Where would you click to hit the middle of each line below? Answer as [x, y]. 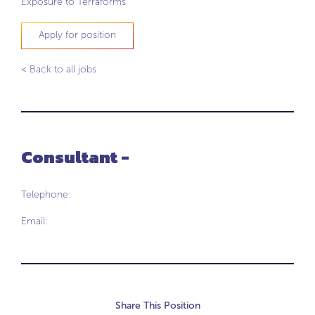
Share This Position [157, 306]
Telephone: [46, 194]
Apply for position [77, 35]
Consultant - [75, 157]
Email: [34, 221]
